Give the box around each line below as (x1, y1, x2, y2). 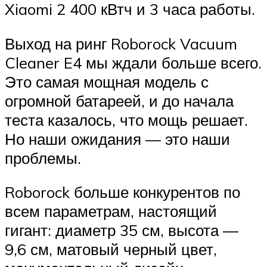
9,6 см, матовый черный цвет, (5, 240, 217, 259)
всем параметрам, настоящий (5, 201, 217, 221)
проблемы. (5, 148, 81, 167)
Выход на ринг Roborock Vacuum (5, 33, 237, 53)
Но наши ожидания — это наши (5, 129, 230, 148)
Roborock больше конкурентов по (5, 182, 240, 202)
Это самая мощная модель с (5, 72, 209, 91)
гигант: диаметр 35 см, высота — (5, 221, 238, 240)
